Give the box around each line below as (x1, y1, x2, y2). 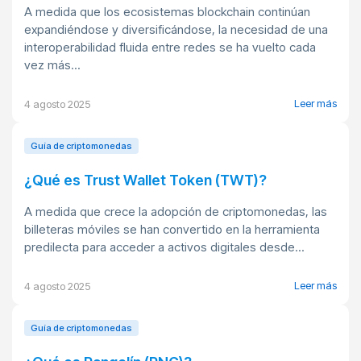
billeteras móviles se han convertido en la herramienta (24, 222, 320, 237)
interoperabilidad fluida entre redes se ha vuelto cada (24, 39, 316, 55)
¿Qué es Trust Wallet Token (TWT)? (24, 172, 267, 189)
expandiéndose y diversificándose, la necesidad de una (24, 22, 328, 37)
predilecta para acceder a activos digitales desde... (24, 239, 305, 255)
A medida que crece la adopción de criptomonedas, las (24, 204, 327, 219)
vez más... (24, 57, 81, 73)
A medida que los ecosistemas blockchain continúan (24, 4, 310, 19)
